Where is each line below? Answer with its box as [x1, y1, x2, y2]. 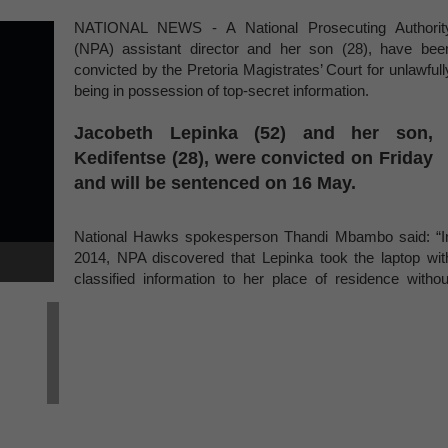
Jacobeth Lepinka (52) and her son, [74, 123, 433, 143]
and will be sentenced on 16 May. [74, 173, 366, 193]
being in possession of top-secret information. [74, 82, 369, 99]
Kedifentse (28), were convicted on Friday [74, 148, 433, 168]
